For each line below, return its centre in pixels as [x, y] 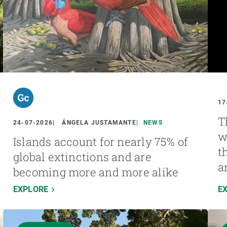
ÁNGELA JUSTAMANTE [99, 122]
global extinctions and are [82, 157]
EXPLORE [31, 189]
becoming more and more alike [96, 172]
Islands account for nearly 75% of [101, 141]
